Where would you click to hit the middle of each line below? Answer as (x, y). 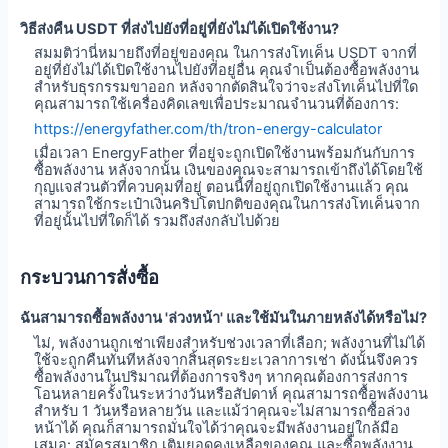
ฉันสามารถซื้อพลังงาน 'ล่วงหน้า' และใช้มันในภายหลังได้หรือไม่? (223, 318)
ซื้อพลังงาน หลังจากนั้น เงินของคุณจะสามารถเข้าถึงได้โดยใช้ (229, 169)
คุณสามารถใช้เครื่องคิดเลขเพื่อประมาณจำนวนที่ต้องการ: (217, 104)
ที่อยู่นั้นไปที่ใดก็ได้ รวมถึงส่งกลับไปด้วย (157, 220)
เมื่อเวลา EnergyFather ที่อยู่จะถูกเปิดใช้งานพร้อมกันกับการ (225, 152)
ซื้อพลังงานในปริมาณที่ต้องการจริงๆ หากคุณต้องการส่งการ (221, 376)
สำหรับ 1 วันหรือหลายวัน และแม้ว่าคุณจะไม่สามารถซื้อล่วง (222, 410)
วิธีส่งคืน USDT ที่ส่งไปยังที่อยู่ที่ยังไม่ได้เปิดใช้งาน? (179, 29)
